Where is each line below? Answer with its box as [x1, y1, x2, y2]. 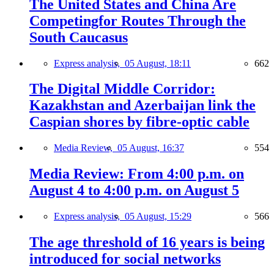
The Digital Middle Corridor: [29, 81, 215, 97]
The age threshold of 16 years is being [29, 234, 265, 251]
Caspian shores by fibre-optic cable [29, 114, 250, 130]
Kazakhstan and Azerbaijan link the [29, 97, 256, 114]
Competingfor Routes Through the [29, 12, 246, 29]
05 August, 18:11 [125, 57, 191, 68]
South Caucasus [29, 29, 128, 45]
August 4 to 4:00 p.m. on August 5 [29, 182, 239, 199]
